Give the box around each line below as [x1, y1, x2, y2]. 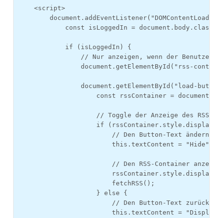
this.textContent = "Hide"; [18, 141, 213, 148]
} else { [18, 189, 127, 197]
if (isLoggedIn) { [18, 43, 131, 51]
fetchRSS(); [18, 180, 155, 187]
